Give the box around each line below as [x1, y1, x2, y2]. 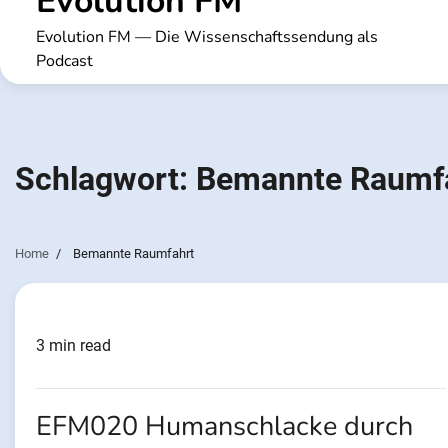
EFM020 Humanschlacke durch [36, 408, 413, 446]
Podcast [36, 49, 93, 72]
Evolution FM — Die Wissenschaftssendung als [36, 25, 378, 48]
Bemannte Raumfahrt [72, 246, 194, 262]
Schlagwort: [15, 160, 196, 199]
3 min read [36, 336, 111, 356]
